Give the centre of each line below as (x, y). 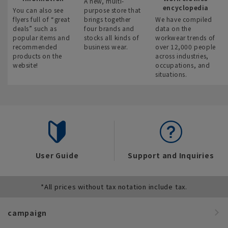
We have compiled (184, 19)
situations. (171, 74)
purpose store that (112, 10)
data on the (173, 28)
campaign (27, 212)
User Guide (57, 155)
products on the (37, 55)
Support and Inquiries (171, 155)
